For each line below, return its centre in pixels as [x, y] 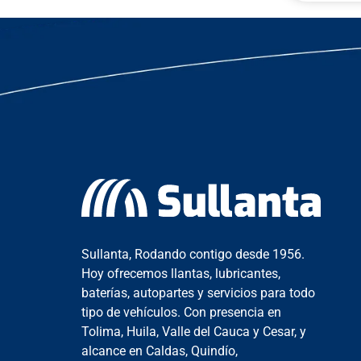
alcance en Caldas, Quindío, [159, 351]
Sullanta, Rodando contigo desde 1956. [193, 254]
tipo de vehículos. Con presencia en [181, 312]
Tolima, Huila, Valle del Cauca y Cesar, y [193, 331]
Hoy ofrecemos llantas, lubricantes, [180, 273]
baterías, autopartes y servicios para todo [198, 293]
